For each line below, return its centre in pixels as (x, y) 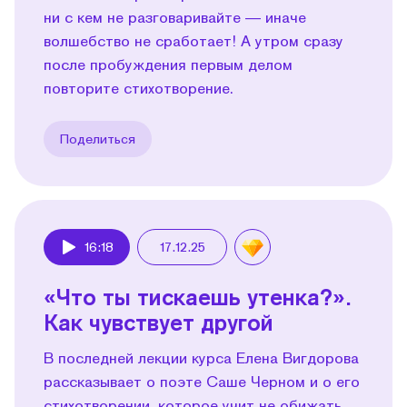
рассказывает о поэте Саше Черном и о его (202, 381)
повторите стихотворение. (139, 87)
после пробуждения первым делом (168, 64)
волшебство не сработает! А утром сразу (194, 40)
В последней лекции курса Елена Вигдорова (201, 357)
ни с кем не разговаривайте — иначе (175, 16)
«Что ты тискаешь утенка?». (198, 296)
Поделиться (98, 138)
